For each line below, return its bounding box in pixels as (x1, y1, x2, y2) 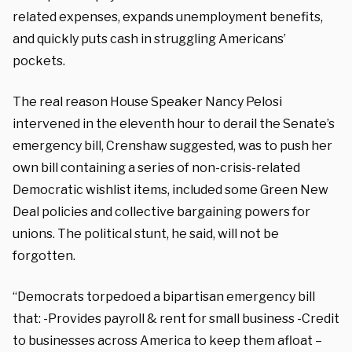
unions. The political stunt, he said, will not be (13, 225, 279, 241)
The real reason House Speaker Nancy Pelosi (13, 93, 282, 109)
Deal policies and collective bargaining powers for (13, 203, 310, 219)
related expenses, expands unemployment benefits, (13, 9, 323, 24)
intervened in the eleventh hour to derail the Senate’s (13, 115, 335, 131)
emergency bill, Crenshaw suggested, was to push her (13, 137, 332, 153)
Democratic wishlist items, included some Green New (13, 181, 328, 197)
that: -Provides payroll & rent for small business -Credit (13, 310, 339, 326)
